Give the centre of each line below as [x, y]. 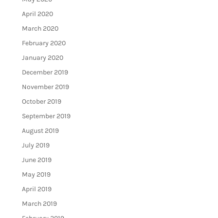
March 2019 [39, 204]
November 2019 [45, 87]
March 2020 [40, 29]
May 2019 [36, 175]
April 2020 [37, 14]
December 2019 [45, 73]
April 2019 [36, 189]
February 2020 [44, 43]
